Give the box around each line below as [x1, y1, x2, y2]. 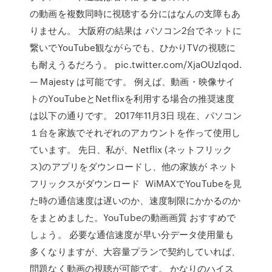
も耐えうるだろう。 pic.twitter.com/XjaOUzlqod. [30, 58, 242, 71]
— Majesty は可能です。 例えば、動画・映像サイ [30, 75, 236, 88]
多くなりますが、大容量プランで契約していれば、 [30, 245, 241, 258]
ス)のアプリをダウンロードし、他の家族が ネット [30, 160, 237, 173]
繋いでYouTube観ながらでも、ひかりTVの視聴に [30, 41, 236, 54]
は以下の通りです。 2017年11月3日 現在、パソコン [30, 109, 242, 122]
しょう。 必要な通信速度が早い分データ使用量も [30, 228, 234, 241]
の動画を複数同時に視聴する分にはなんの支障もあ [30, 7, 241, 20]
